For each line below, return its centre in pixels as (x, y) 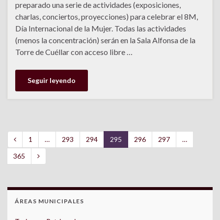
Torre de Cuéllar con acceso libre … (74, 52)
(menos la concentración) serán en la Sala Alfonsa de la (105, 40)
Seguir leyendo (52, 81)
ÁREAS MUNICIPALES (49, 201)
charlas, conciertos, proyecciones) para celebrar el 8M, (107, 17)
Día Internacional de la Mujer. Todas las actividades (101, 28)
